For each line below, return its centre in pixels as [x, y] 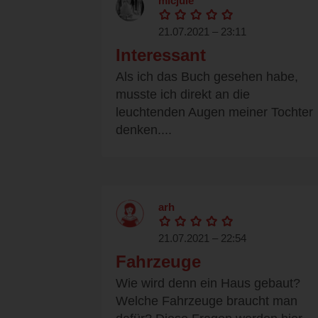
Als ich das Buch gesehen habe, [207, 77]
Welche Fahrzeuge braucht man [207, 301]
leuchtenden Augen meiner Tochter [214, 113]
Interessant [161, 55]
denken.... [144, 130]
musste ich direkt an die [183, 95]
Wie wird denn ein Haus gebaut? [208, 284]
